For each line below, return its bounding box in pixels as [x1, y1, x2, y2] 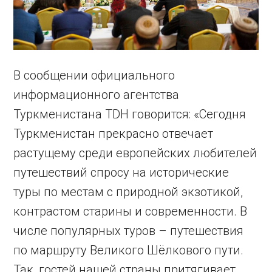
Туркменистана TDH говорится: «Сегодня [13, 107, 246, 122]
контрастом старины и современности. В [13, 204, 248, 219]
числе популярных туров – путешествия [13, 223, 244, 239]
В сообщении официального [13, 68, 175, 83]
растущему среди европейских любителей [13, 146, 257, 161]
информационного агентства [13, 87, 180, 103]
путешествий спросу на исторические [13, 165, 229, 180]
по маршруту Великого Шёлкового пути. [13, 243, 244, 258]
